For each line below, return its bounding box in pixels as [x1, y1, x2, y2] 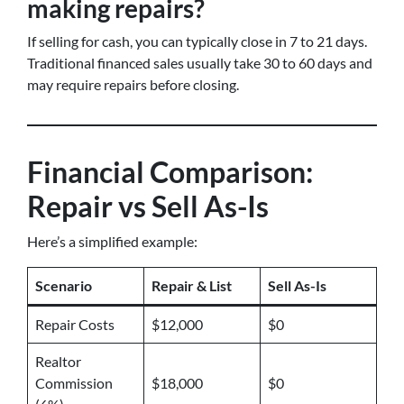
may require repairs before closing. [27, 76, 239, 93]
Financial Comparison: [27, 154, 313, 189]
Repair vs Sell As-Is [27, 188, 269, 224]
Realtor [35, 353, 81, 370]
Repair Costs [35, 316, 115, 333]
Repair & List [151, 277, 232, 294]
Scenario [35, 277, 92, 294]
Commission [35, 374, 113, 391]
